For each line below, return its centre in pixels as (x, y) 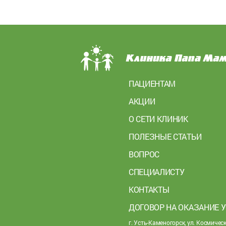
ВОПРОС (144, 154)
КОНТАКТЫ (149, 190)
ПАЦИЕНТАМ (152, 84)
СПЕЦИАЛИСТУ (157, 172)
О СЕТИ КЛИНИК (158, 119)
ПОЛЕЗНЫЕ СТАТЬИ (165, 137)
